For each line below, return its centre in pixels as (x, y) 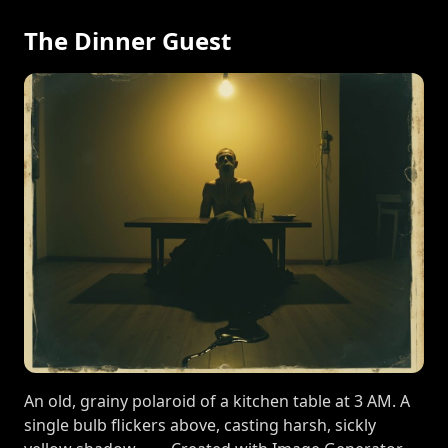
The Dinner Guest (127, 40)
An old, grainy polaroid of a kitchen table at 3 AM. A (217, 401)
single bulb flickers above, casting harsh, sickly (200, 425)
